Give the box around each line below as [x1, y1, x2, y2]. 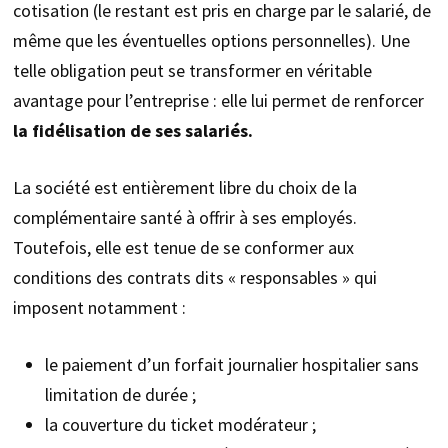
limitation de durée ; [44, 383, 196, 407]
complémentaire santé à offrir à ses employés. [12, 206, 357, 230]
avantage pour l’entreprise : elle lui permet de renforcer [12, 89, 424, 113]
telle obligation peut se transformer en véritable [12, 59, 372, 83]
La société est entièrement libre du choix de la [12, 176, 357, 200]
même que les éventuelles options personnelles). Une [12, 29, 410, 53]
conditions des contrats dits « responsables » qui [12, 266, 377, 290]
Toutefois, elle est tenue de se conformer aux [12, 236, 354, 260]
